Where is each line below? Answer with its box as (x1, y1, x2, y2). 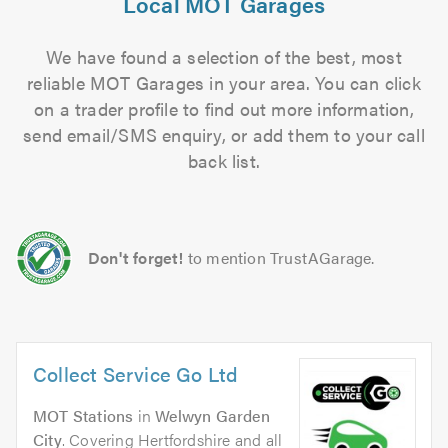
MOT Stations (33, 404, 134, 427)
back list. (188, 148, 260, 173)
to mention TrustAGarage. (187, 246, 375, 269)
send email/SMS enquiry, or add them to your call (23, 122, 425, 147)
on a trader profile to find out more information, (34, 96, 414, 121)
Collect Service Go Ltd (33, 359, 239, 388)
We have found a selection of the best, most (46, 44, 402, 69)
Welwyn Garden (155, 404, 270, 427)
